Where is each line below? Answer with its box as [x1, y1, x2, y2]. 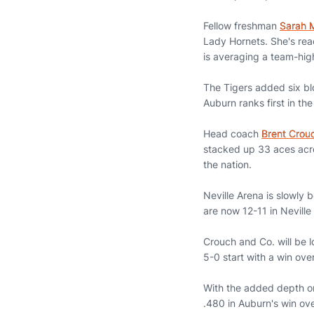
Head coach [203, 128, 261, 139]
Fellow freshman [203, 20, 280, 32]
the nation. [203, 158, 252, 170]
